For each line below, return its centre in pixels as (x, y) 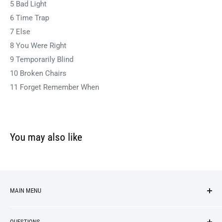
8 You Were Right (38, 46)
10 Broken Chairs (38, 74)
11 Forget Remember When (55, 87)
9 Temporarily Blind (42, 60)
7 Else (20, 32)
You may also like (46, 138)
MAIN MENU (26, 191)
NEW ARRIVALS (36, 210)
